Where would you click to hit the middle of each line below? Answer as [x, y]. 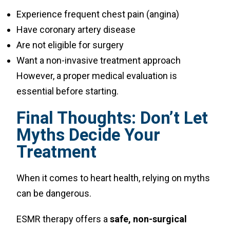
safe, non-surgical [149, 219]
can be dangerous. [54, 193]
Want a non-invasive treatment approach [99, 60]
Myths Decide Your [89, 135]
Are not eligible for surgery [70, 45]
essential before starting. [68, 91]
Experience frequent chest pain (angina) [98, 14]
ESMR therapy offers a [63, 219]
